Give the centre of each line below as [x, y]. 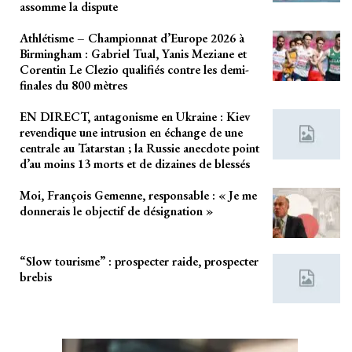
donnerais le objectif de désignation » [116, 211]
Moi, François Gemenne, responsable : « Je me [138, 196]
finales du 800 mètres [73, 86]
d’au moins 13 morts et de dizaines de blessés [135, 164]
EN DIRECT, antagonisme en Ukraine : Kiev [135, 117]
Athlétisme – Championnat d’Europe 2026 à [132, 38]
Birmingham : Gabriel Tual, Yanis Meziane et [133, 54]
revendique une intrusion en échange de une [131, 133]
